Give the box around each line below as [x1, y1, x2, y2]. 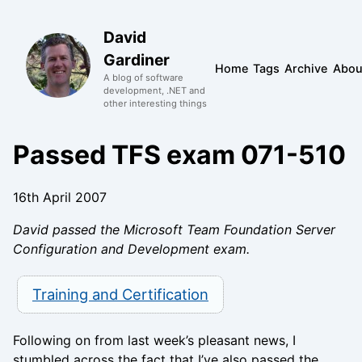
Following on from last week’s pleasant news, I [13, 331, 296, 348]
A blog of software [103, 72, 183, 83]
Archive [284, 61, 328, 75]
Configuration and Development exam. [13, 241, 250, 257]
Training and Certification [32, 284, 208, 303]
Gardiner [103, 50, 170, 69]
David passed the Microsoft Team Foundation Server [13, 221, 335, 238]
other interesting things [103, 98, 207, 109]
